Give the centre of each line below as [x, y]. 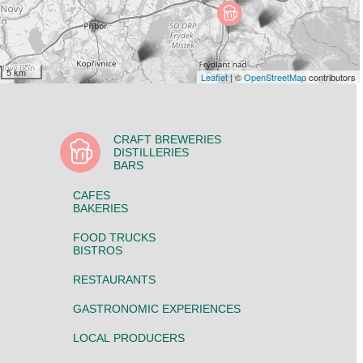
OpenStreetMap [275, 77]
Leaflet [214, 77]
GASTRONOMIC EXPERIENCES [157, 309]
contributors [331, 77]
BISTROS [98, 251]
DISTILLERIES [152, 153]
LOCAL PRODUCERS [129, 338]
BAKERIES [101, 209]
